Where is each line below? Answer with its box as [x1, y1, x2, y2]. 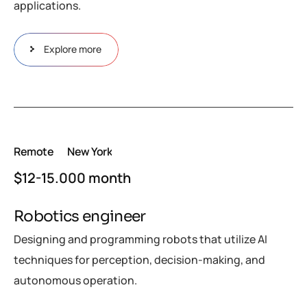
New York [67, 143, 112, 159]
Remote [14, 143, 54, 159]
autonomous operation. [14, 273, 137, 288]
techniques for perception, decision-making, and [14, 252, 265, 268]
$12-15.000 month [14, 168, 131, 187]
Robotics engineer [14, 206, 146, 225]
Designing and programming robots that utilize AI [14, 232, 267, 247]
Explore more [43, 42, 101, 56]
